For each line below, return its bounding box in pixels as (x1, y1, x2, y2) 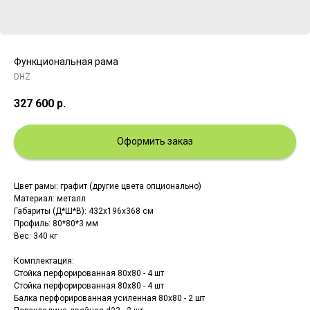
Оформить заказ (117, 136, 193, 147)
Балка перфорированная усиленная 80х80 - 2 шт (14, 293, 205, 303)
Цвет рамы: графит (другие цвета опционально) (14, 181, 201, 191)
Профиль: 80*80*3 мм (14, 218, 98, 228)
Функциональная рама (14, 56, 118, 67)
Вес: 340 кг (14, 230, 57, 241)
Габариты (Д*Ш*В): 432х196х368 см (14, 206, 154, 216)
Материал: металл (14, 193, 86, 203)
